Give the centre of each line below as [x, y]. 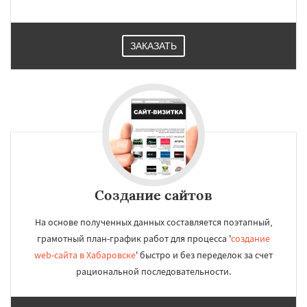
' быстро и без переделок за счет [204, 255]
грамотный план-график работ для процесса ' [134, 238]
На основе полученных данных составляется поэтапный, [153, 222]
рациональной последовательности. [153, 271]
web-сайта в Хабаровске [85, 255]
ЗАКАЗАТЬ [153, 46]
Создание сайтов [153, 195]
